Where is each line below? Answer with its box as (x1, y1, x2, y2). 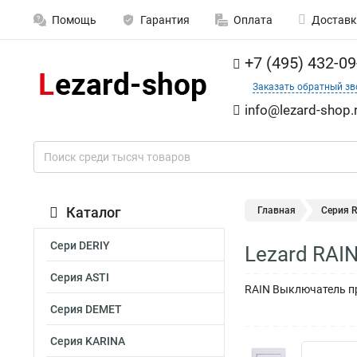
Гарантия (140, 14, 190, 26)
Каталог (66, 204, 121, 221)
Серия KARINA (50, 335, 125, 347)
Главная (257, 205, 296, 216)
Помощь (52, 14, 96, 26)
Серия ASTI (50, 271, 109, 284)
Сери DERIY (50, 239, 110, 252)
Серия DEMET (50, 303, 122, 316)
